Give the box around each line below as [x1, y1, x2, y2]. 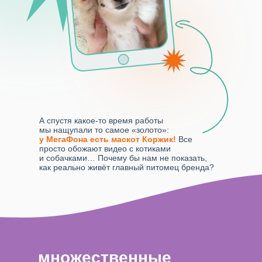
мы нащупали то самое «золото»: [39, 125, 169, 135]
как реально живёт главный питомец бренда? [39, 163, 214, 172]
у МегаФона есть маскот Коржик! [39, 135, 176, 144]
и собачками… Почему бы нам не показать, [39, 153, 207, 163]
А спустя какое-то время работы [39, 116, 163, 125]
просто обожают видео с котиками [39, 144, 171, 153]
